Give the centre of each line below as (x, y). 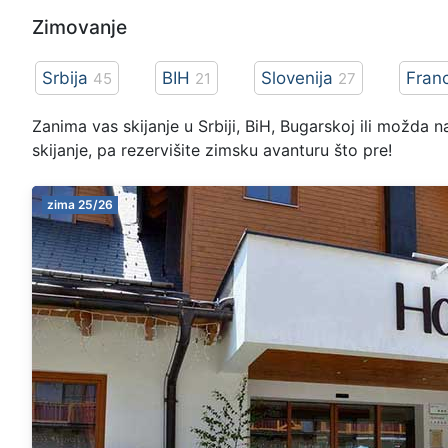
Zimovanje (79, 27)
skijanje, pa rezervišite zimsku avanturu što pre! (212, 150)
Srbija (65, 78)
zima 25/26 (80, 204)
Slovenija (297, 78)
